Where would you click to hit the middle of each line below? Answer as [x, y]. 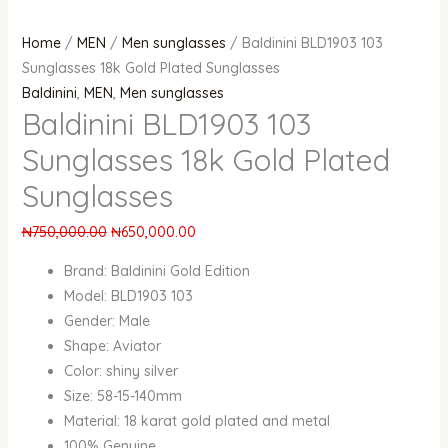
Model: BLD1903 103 [128, 296]
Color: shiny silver [120, 371]
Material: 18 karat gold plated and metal [196, 421]
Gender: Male [106, 321]
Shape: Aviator [112, 346]
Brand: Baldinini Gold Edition [156, 271]
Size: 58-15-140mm [122, 396]
